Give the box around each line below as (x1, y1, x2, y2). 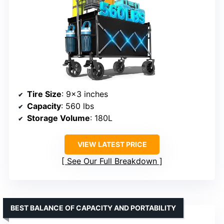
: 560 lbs (61, 100, 94, 111)
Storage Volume (27, 112, 90, 123)
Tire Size (27, 88, 61, 99)
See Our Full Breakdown (67, 155, 157, 166)
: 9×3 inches (61, 88, 108, 99)
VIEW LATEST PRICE (77, 139, 147, 148)
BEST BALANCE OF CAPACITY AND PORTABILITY (10, 203, 176, 212)
